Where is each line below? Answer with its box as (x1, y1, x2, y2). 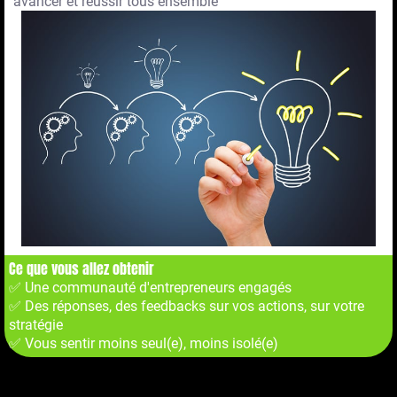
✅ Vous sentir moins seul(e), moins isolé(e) (9, 335, 278, 353)
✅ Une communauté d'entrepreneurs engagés (9, 279, 292, 297)
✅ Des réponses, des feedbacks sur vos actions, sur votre (9, 298, 364, 315)
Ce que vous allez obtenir (9, 258, 154, 280)
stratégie (9, 316, 63, 334)
